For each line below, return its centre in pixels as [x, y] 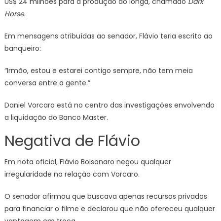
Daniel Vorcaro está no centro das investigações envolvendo [109, 105]
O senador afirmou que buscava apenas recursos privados [106, 197]
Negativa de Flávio [72, 141]
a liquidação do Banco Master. [56, 118]
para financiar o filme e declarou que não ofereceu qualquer [110, 209]
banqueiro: [22, 49]
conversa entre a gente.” [47, 83]
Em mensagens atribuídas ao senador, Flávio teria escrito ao [108, 36]
